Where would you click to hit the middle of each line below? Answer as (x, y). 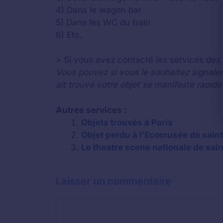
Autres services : (91, 110)
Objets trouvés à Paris (127, 122)
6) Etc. (69, 35)
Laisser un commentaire (113, 181)
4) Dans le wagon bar (99, 10)
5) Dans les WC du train (103, 22)
